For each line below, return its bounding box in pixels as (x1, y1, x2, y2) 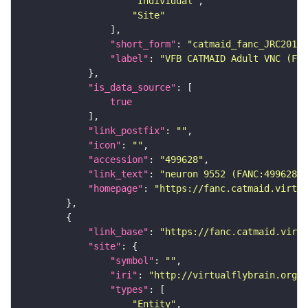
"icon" (88, 139, 121, 151)
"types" (110, 283, 148, 295)
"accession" (88, 153, 148, 165)
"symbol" (110, 254, 154, 266)
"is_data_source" (88, 81, 176, 93)
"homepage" (88, 182, 143, 194)
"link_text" (88, 168, 148, 179)
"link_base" (88, 225, 148, 237)
